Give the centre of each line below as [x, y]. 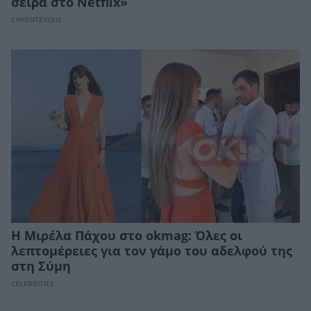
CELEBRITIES [33, 283]
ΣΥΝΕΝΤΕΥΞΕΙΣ [36, 20]
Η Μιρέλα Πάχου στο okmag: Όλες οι [127, 236]
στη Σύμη [41, 266]
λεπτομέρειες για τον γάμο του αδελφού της [152, 251]
